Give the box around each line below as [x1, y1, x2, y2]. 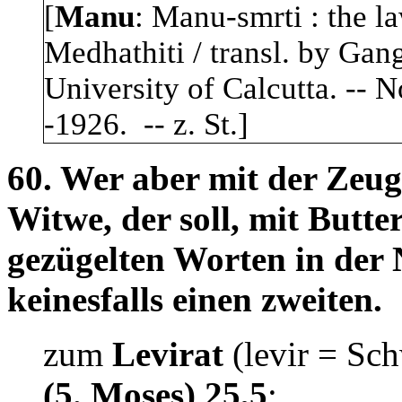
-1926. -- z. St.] [44, 107, 249, 143]
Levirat [112, 335, 223, 374]
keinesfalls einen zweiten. [7, 280, 382, 319]
